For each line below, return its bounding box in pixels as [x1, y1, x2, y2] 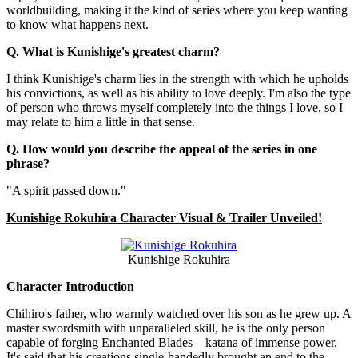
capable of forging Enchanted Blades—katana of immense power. [6, 336, 337, 350]
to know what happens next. [6, 18, 149, 32]
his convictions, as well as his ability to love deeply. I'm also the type [6, 86, 351, 101]
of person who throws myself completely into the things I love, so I [6, 101, 343, 115]
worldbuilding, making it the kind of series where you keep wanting [6, 3, 348, 18]
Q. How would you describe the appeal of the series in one [6, 142, 317, 157]
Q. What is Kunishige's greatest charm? [6, 45, 220, 59]
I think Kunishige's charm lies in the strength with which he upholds [6, 72, 348, 86]
